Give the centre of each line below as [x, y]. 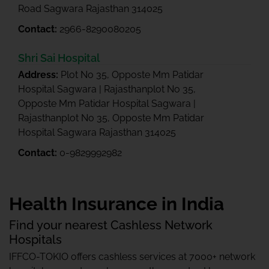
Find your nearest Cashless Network [111, 225]
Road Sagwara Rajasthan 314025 [90, 9]
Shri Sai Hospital [59, 58]
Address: [39, 75]
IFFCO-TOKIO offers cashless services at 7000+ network [132, 257]
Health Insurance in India [116, 204]
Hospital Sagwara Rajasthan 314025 [97, 132]
